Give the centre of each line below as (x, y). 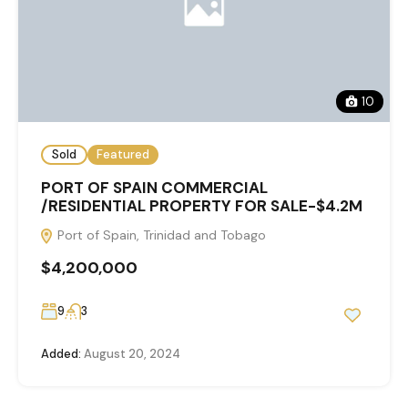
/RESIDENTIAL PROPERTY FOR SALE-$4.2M (202, 205)
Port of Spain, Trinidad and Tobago (160, 235)
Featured (123, 155)
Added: (61, 353)
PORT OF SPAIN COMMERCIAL (154, 187)
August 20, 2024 (131, 353)
